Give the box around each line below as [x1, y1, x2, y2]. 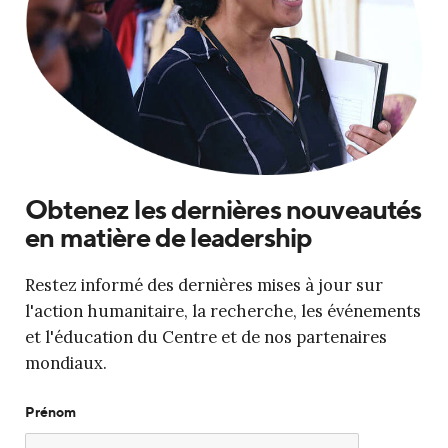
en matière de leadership [25, 220, 313, 255]
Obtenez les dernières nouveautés [25, 192, 422, 227]
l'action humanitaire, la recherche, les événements [25, 300, 421, 323]
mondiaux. [25, 352, 107, 375]
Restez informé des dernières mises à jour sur [25, 274, 383, 297]
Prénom [25, 403, 76, 422]
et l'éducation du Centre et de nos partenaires [25, 326, 387, 349]
